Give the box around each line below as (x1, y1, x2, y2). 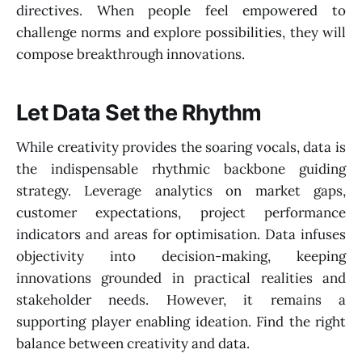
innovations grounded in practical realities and (16, 268, 346, 287)
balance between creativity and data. (16, 334, 250, 352)
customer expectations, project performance (16, 203, 346, 221)
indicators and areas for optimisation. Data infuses (16, 225, 346, 243)
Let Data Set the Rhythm (16, 99, 262, 127)
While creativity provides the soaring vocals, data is (16, 137, 346, 156)
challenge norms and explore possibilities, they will (16, 23, 346, 41)
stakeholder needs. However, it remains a (16, 290, 346, 309)
